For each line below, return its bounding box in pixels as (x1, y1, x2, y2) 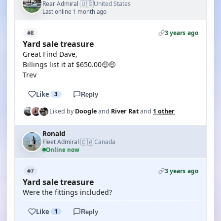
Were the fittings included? (23, 187, 112, 197)
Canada (94, 138, 115, 146)
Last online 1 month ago (42, 8, 107, 15)
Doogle (75, 107, 97, 115)
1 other (153, 107, 175, 115)
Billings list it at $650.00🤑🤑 (23, 60, 115, 69)
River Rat (111, 107, 139, 115)
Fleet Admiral (42, 137, 79, 146)
